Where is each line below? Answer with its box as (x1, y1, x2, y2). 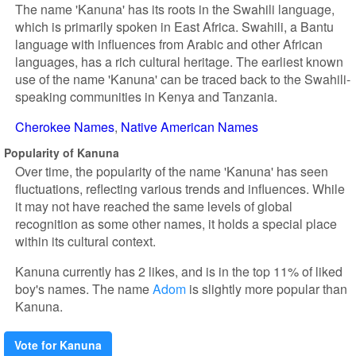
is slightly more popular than (186, 280, 347, 298)
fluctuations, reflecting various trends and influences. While (15, 180, 345, 198)
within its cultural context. (15, 232, 156, 250)
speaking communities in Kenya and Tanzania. (15, 87, 277, 106)
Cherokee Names (15, 118, 114, 136)
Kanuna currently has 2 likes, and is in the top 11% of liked (15, 262, 342, 281)
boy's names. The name (15, 280, 153, 298)
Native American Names (121, 118, 258, 136)
